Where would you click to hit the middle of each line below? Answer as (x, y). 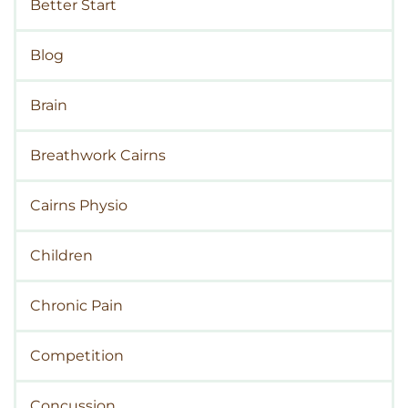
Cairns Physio (79, 205)
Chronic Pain (76, 305)
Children (61, 255)
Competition (77, 355)
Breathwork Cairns (98, 155)
